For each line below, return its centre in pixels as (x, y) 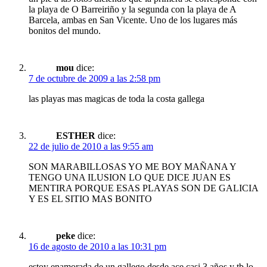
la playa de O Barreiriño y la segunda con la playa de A (132, 10)
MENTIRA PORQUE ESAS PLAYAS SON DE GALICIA (144, 188)
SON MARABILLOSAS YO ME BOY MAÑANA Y (132, 167)
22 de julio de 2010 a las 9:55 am (91, 147)
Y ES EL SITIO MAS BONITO (90, 199)
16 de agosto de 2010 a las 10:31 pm (97, 247)
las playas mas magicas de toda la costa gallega (117, 99)
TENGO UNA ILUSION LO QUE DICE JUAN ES (130, 178)
